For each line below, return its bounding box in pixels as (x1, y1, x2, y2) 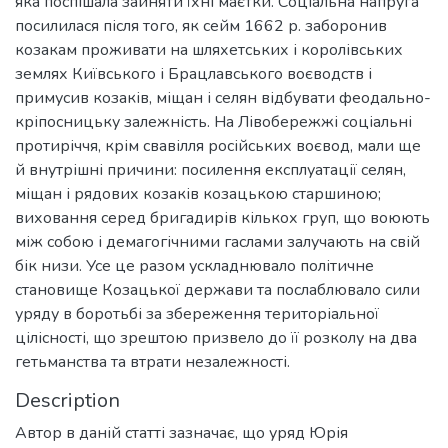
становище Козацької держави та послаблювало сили (15, 278, 420, 301)
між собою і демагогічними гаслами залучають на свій (15, 230, 420, 253)
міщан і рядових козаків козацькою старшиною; (15, 182, 381, 205)
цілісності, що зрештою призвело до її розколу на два (15, 326, 417, 349)
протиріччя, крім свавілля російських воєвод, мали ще (15, 134, 421, 157)
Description (15, 386, 120, 414)
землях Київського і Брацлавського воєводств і (15, 62, 372, 85)
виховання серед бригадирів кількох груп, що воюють (15, 206, 430, 229)
